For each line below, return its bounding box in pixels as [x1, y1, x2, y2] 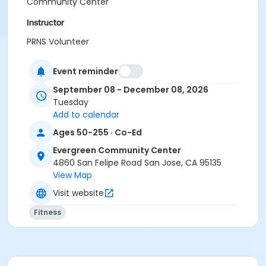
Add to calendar [53, 109, 119, 121]
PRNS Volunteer [27, 36, 89, 47]
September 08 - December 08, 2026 [53, 84, 208, 96]
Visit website [53, 186, 104, 199]
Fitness [34, 207, 61, 218]
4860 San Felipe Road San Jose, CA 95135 [53, 157, 221, 169]
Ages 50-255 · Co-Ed [53, 126, 142, 138]
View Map [53, 169, 92, 182]
